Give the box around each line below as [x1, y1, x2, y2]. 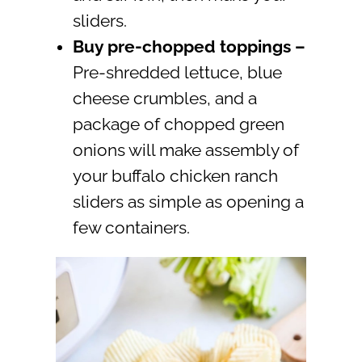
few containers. [72, 217, 190, 238]
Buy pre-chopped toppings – [72, 36, 305, 57]
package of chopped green [72, 114, 284, 134]
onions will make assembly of [72, 140, 299, 160]
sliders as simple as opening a [72, 192, 304, 212]
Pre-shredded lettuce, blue [72, 62, 282, 82]
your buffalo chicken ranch [72, 166, 278, 186]
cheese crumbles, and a [72, 88, 257, 108]
